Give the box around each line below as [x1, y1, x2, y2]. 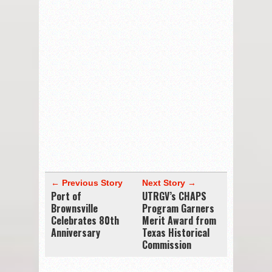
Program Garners [142, 200, 214, 216]
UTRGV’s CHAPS [142, 188, 206, 203]
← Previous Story [51, 177, 123, 188]
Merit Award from [142, 212, 216, 228]
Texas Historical [142, 225, 209, 240]
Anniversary [51, 225, 100, 240]
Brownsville [51, 200, 98, 216]
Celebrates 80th [51, 212, 119, 228]
